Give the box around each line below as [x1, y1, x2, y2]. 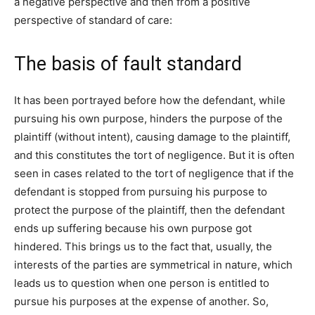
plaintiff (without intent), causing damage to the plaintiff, [14, 130, 290, 144]
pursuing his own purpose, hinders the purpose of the [14, 112, 283, 126]
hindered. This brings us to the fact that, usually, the [14, 240, 272, 254]
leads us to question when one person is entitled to [14, 276, 269, 290]
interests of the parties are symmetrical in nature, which [14, 258, 292, 272]
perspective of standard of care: [14, 13, 172, 27]
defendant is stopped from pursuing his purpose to [14, 185, 267, 199]
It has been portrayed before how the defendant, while [14, 94, 285, 108]
